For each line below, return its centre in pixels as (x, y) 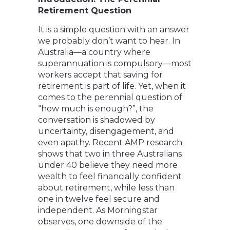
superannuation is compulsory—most (115, 64)
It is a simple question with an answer (114, 30)
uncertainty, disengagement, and (106, 131)
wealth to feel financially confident (110, 177)
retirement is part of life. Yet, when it (112, 86)
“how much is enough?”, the (96, 109)
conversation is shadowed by (97, 120)
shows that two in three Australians (110, 154)
